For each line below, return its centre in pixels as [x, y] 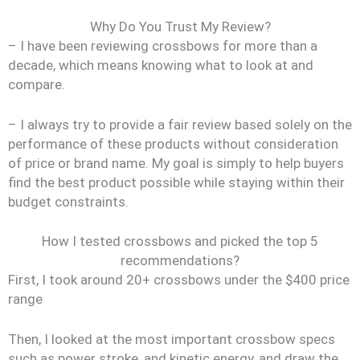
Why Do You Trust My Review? [180, 27]
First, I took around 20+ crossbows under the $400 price [179, 280]
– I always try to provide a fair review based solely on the [180, 124]
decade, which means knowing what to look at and [161, 65]
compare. [37, 84]
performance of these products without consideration [173, 143]
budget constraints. [68, 201]
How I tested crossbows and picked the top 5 [180, 241]
